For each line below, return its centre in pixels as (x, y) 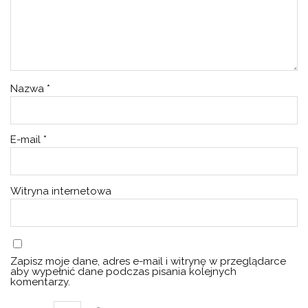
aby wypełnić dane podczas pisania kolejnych (124, 272)
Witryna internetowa (61, 191)
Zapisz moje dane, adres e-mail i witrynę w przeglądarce (148, 262)
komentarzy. (41, 282)
